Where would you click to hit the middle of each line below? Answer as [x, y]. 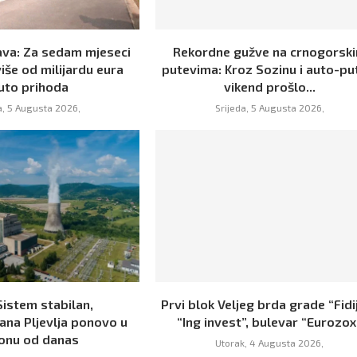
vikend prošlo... [269, 87]
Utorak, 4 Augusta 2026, [270, 342]
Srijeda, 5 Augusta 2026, [269, 108]
